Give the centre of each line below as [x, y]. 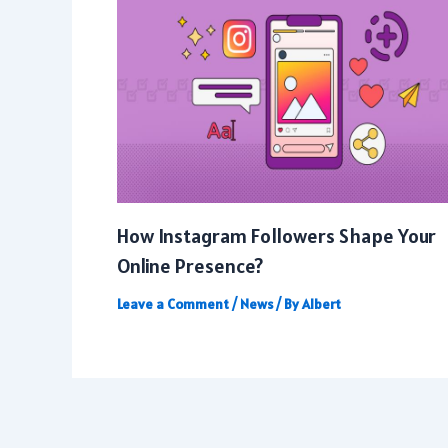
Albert [321, 304]
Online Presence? [190, 266]
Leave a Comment [173, 304]
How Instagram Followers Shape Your [276, 236]
